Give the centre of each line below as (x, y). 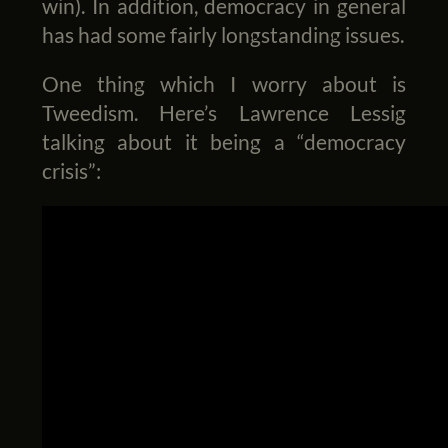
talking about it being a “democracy (224, 142)
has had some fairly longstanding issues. (222, 34)
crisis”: (71, 171)
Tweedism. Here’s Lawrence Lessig (224, 113)
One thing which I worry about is (224, 84)
